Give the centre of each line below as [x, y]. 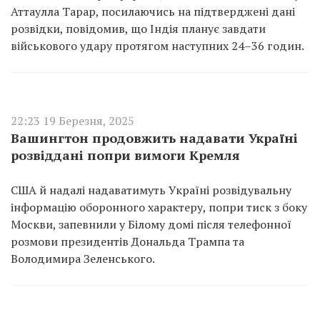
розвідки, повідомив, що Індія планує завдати [138, 29]
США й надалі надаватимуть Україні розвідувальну [151, 190]
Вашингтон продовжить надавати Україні [154, 138]
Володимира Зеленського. [83, 259]
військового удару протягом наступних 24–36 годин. [157, 46]
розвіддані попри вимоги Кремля [125, 155]
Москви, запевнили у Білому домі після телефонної [151, 224]
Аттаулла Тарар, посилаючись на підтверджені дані [153, 11]
